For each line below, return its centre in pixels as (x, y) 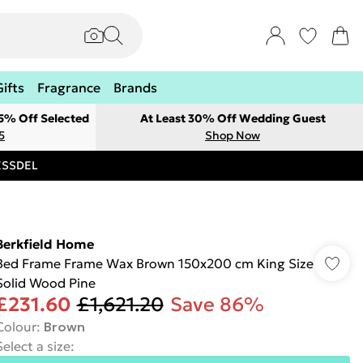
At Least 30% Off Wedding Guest (233, 118)
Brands (135, 88)
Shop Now (233, 135)
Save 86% (217, 305)
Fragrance (69, 88)
